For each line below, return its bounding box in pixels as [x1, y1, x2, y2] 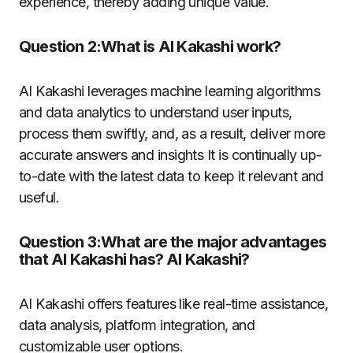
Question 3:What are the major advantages [19, 232, 327, 252]
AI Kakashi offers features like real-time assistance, [19, 295, 329, 313]
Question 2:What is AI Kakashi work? [19, 37, 281, 57]
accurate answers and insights [19, 147, 207, 164]
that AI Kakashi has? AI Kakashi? [19, 250, 250, 269]
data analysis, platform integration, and [19, 317, 255, 334]
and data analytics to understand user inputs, [19, 104, 292, 121]
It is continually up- [206, 147, 322, 164]
